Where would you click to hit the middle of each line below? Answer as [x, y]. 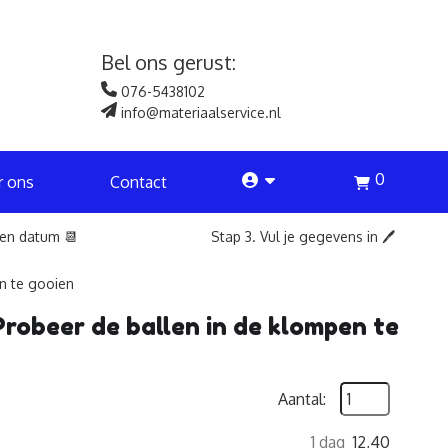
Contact [138, 182]
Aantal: [302, 399]
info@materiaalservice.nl [198, 112]
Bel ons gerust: [168, 62]
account [270, 181]
